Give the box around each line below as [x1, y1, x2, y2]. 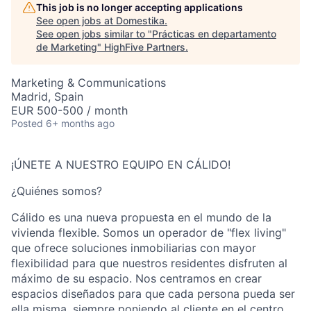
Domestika [116, 15, 165, 26]
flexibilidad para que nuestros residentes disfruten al [11, 256, 287, 270]
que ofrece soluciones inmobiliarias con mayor [11, 241, 256, 255]
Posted [11, 117, 43, 129]
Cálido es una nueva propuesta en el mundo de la [11, 210, 271, 224]
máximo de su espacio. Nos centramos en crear [11, 271, 262, 285]
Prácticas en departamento [152, 28, 276, 40]
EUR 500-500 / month [11, 103, 128, 117]
